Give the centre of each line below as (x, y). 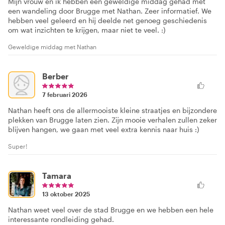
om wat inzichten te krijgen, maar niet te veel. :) (87, 30)
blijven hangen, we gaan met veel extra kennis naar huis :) (104, 129)
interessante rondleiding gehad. (61, 219)
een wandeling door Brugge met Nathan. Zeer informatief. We (110, 11)
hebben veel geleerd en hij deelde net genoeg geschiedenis (107, 20)
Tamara (57, 176)
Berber (55, 76)
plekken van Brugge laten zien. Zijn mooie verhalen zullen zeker (113, 120)
